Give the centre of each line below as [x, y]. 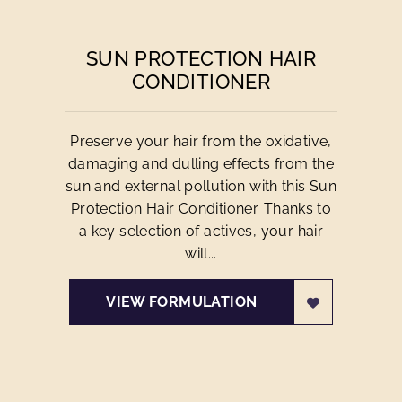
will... [201, 253]
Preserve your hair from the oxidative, [201, 141]
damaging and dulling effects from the [201, 164]
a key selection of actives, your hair [201, 231]
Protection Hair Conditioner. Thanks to [201, 209]
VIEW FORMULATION [182, 302]
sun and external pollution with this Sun [201, 186]
